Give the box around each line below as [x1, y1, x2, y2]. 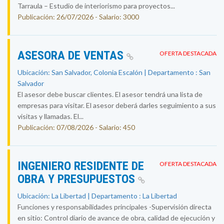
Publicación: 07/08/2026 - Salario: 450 [17, 123, 135, 131]
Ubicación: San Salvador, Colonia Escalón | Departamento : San [17, 68, 210, 76]
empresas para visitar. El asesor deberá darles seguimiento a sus [17, 101, 216, 109]
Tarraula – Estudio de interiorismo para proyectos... [17, 1, 175, 10]
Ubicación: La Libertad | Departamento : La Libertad [17, 191, 177, 200]
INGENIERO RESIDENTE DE [17, 159, 144, 173]
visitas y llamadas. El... [17, 112, 83, 120]
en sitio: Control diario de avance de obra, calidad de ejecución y [17, 213, 215, 222]
